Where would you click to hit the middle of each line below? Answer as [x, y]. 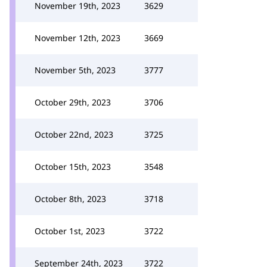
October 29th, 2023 [73, 102]
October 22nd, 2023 [74, 134]
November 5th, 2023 [75, 70]
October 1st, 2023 [70, 231]
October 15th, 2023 [73, 167]
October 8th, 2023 [70, 199]
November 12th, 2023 [77, 38]
